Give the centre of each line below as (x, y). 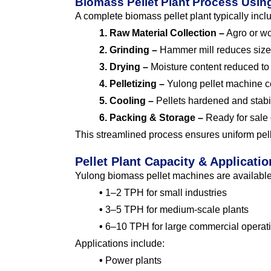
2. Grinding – (128, 50)
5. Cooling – (126, 101)
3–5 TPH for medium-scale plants (176, 210)
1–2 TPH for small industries (165, 193)
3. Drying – (124, 67)
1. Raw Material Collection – (162, 33)
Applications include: (120, 244)
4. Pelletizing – (132, 84)
